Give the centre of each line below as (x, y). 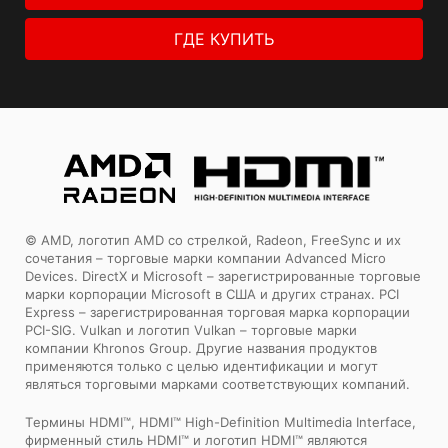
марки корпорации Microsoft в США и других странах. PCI (212, 294)
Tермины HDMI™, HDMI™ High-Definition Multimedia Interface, (220, 422)
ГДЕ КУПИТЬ (224, 39)
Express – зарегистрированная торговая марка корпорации (217, 312)
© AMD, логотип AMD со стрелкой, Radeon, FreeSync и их (213, 240)
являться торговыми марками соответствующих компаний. (217, 384)
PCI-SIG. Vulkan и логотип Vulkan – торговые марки (191, 330)
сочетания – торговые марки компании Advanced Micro (205, 258)
